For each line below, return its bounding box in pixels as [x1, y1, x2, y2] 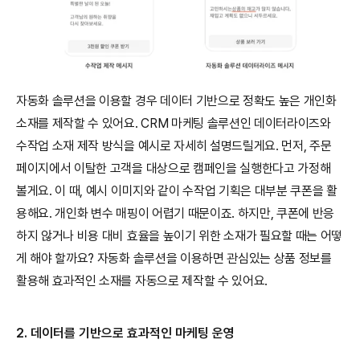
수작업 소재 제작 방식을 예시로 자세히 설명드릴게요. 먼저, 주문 [16, 137, 332, 153]
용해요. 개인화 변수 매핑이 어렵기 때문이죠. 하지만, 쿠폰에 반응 [16, 205, 335, 221]
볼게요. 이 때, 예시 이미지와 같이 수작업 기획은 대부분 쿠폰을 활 [16, 182, 337, 198]
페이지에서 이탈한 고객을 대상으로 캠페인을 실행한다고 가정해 [16, 160, 331, 176]
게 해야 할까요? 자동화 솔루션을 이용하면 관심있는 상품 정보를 [16, 250, 332, 266]
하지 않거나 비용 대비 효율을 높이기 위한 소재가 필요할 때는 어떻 [16, 227, 343, 243]
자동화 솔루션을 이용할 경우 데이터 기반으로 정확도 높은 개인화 [16, 92, 337, 108]
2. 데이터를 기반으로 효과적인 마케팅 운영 [16, 325, 235, 341]
